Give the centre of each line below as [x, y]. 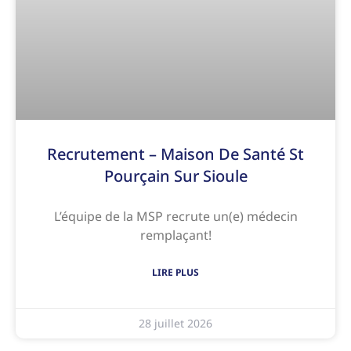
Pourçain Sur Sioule [175, 175]
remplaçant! [175, 235]
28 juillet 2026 [175, 323]
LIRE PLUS [175, 272]
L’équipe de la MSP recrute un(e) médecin [175, 216]
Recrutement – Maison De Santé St [175, 154]
